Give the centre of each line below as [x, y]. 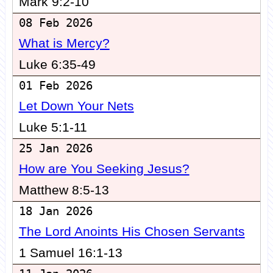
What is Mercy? [64, 44]
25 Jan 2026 [55, 149]
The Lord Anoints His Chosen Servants [132, 232]
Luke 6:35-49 [57, 65]
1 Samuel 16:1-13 [70, 253]
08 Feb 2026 [55, 23]
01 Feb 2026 [55, 86]
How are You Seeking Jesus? [104, 169]
